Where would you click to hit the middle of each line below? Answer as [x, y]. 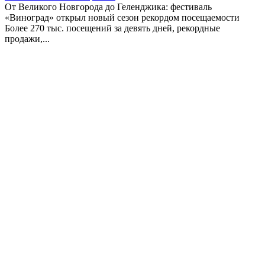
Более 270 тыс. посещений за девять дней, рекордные [112, 28]
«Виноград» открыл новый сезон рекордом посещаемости [122, 17]
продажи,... [27, 38]
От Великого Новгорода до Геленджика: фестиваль [108, 7]
